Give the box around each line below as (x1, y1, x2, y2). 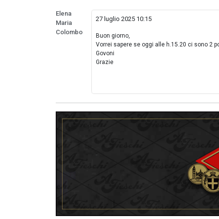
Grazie (96, 59, 114, 66)
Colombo (56, 28, 83, 36)
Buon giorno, (96, 32, 131, 40)
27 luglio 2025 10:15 (96, 15, 152, 23)
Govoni (96, 50, 115, 57)
